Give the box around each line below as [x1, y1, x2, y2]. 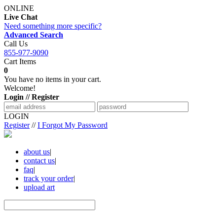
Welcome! [4, 84, 36, 92]
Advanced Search [4, 31, 63, 39]
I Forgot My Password [37, 121, 108, 129]
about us [24, 147, 50, 156]
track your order [24, 174, 74, 183]
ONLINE [4, 4, 34, 12]
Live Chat [4, 13, 37, 21]
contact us [24, 156, 55, 165]
